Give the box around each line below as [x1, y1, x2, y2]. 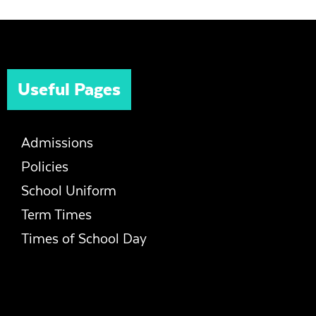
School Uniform [21, 183, 116, 200]
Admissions [21, 135, 93, 152]
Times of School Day [21, 231, 147, 248]
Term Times [21, 207, 92, 224]
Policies [21, 159, 68, 176]
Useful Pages [18, 79, 121, 100]
